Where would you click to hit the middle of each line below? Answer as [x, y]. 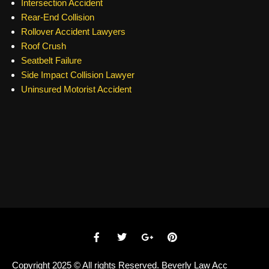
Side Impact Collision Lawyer [78, 74]
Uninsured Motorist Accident [76, 89]
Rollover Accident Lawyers [73, 31]
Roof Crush [44, 46]
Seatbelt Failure [51, 60]
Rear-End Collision [58, 17]
